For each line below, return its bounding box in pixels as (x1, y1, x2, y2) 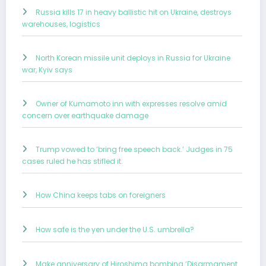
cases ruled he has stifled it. (22, 156, 123, 166)
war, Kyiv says (22, 64, 72, 75)
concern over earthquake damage (22, 110, 148, 121)
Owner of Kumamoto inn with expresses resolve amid (36, 98, 227, 109)
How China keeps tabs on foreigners (36, 189, 166, 200)
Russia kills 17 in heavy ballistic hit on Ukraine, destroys (36, 7, 232, 17)
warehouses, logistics (22, 18, 100, 29)
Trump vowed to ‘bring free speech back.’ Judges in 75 (36, 144, 233, 154)
